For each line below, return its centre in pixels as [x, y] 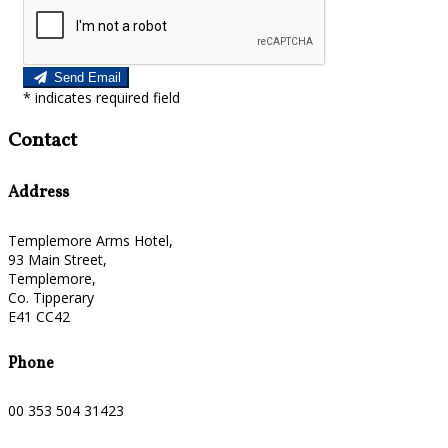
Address [38, 193]
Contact [42, 141]
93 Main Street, [57, 259]
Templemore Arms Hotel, [90, 240]
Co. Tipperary [51, 297]
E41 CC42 [39, 316]
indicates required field [107, 98]
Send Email [87, 78]
